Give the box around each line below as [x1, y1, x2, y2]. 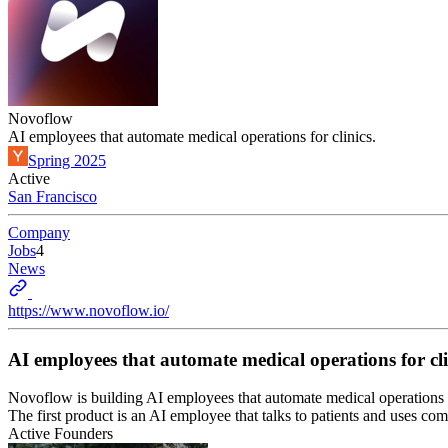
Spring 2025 [28, 152, 106, 169]
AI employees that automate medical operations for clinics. [8, 128, 376, 145]
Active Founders [8, 425, 113, 443]
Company [8, 224, 70, 241]
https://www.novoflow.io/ [8, 302, 169, 319]
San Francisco [8, 188, 97, 205]
